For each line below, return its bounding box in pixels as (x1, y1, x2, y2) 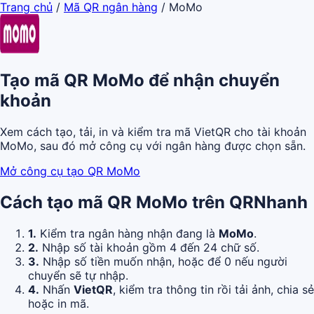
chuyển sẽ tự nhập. (28, 268, 128, 282)
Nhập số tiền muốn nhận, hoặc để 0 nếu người (39, 254, 287, 268)
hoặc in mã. (28, 296, 89, 310)
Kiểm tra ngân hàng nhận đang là (36, 226, 219, 240)
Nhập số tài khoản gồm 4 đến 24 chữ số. (39, 240, 259, 254)
